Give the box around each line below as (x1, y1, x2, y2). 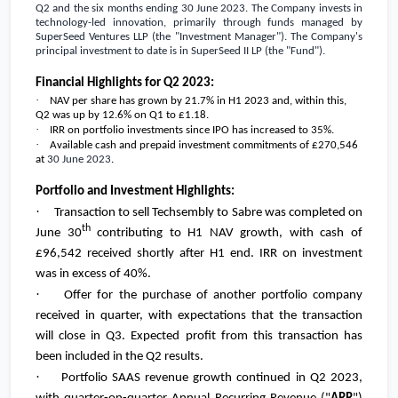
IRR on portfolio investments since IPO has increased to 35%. (50, 124, 334, 137)
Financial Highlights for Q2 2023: (36, 76, 214, 91)
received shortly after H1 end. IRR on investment (82, 247, 362, 261)
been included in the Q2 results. (36, 350, 203, 364)
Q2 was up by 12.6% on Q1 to (36, 109, 179, 122)
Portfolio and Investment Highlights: (36, 185, 235, 199)
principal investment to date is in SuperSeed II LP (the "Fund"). (36, 45, 325, 58)
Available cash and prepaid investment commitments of (50, 139, 312, 152)
